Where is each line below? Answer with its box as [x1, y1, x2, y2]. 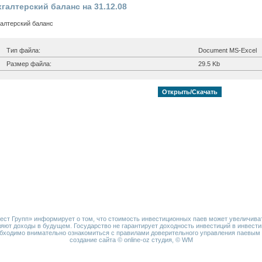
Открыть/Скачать [161, 88, 218, 95]
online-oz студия [123, 236, 172, 243]
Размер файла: [6, 60, 51, 67]
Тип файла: [6, 47, 40, 54]
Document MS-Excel [198, 47, 257, 54]
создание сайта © [69, 236, 124, 243]
